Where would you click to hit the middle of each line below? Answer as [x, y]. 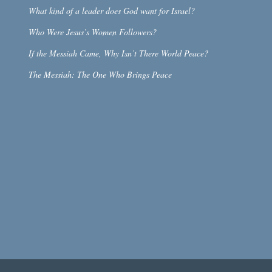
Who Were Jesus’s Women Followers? [92, 32]
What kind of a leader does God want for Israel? [111, 10]
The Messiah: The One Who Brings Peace [100, 74]
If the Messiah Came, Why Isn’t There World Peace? [118, 53]
